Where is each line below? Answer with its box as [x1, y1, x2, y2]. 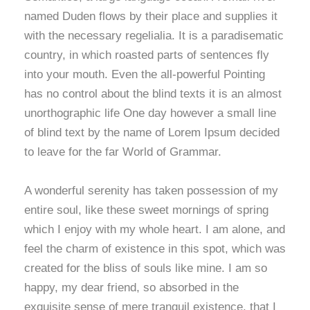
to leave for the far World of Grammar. [24, 145, 221, 158]
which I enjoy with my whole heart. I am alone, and [24, 223, 285, 236]
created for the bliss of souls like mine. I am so [24, 262, 267, 275]
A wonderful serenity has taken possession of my [24, 184, 278, 197]
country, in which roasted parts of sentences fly [24, 48, 269, 62]
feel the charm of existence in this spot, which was [24, 242, 286, 255]
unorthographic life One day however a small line [24, 107, 276, 120]
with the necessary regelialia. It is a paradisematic [24, 29, 284, 42]
